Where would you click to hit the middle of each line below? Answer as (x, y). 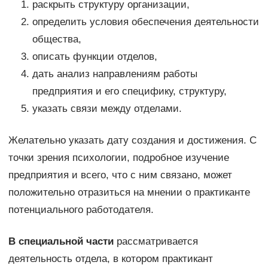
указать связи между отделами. (107, 109)
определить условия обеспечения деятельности (145, 22)
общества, (57, 39)
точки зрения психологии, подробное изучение (118, 158)
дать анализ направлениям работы (115, 74)
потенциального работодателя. (81, 210)
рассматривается (156, 242)
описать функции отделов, (95, 57)
